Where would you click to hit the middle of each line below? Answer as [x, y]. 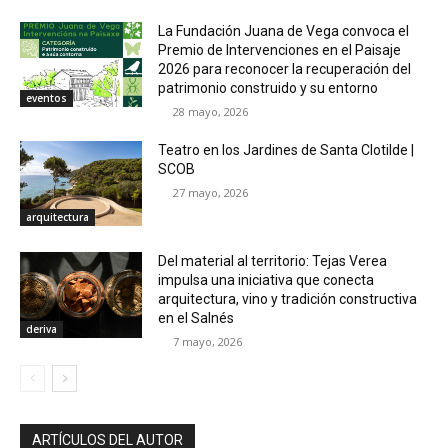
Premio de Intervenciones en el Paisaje [280, 49]
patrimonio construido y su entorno [268, 87]
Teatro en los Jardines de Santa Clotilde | [286, 149]
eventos [46, 98]
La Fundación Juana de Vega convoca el [284, 30]
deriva [41, 329]
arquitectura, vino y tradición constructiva [288, 299]
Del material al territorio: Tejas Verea [273, 261]
